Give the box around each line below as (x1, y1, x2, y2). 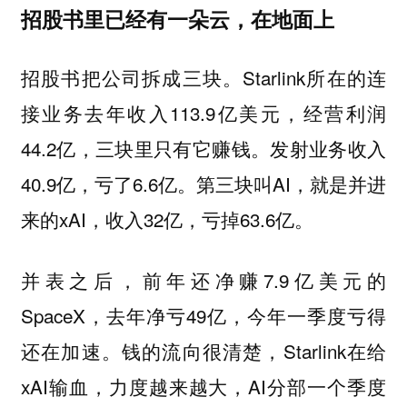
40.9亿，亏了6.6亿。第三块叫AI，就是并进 (20, 170, 387, 198)
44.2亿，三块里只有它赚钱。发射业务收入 (20, 134, 387, 163)
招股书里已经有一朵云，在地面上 (20, 4, 334, 35)
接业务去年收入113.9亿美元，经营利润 (20, 99, 387, 127)
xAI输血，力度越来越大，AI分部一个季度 (20, 372, 387, 400)
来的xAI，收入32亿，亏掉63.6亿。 (20, 205, 313, 233)
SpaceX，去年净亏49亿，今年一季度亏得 (20, 301, 387, 329)
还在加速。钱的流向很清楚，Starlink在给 (20, 336, 387, 364)
